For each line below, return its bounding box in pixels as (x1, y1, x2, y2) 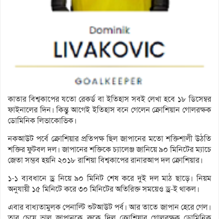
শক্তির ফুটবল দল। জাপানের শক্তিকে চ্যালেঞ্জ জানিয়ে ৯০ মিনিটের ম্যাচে (8, 144, 211, 154)
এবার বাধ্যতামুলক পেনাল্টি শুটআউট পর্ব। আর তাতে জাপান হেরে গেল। (8, 201, 211, 212)
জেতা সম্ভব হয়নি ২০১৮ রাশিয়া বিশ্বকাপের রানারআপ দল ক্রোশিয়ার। (8, 154, 203, 165)
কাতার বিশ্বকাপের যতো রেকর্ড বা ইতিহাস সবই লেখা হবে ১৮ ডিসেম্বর (8, 93, 211, 104)
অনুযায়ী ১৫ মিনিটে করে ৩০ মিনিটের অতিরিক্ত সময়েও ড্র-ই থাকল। (8, 183, 199, 194)
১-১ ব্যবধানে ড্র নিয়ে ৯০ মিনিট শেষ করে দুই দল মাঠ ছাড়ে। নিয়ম (8, 173, 211, 183)
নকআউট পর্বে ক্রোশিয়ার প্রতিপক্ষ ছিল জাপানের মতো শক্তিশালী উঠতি (8, 133, 211, 144)
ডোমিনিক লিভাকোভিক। (8, 115, 77, 126)
